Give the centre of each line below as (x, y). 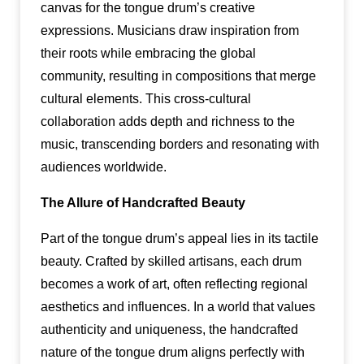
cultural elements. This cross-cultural (145, 98)
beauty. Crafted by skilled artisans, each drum (171, 261)
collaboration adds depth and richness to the (167, 121)
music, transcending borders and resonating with (180, 144)
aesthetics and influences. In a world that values (178, 306)
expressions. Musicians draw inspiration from (169, 30)
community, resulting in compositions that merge (178, 76)
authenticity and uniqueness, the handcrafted (169, 329)
